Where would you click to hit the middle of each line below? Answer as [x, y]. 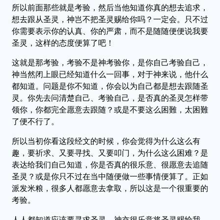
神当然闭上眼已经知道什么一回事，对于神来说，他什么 [110, 74]
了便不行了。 [35, 121]
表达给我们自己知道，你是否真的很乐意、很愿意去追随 [110, 165]
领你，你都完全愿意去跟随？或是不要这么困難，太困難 [110, 110]
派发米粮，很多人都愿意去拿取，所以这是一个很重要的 [110, 188]
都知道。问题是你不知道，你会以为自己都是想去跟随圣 [110, 86]
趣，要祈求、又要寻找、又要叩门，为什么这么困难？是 [110, 153]
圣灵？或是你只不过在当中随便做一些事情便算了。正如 [110, 176]
